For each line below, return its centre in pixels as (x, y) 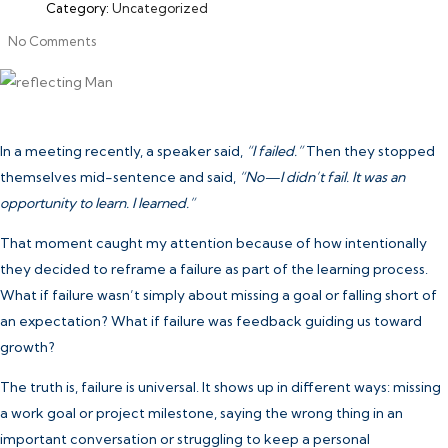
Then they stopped (369, 151)
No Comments (52, 41)
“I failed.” (274, 151)
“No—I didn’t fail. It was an (322, 177)
